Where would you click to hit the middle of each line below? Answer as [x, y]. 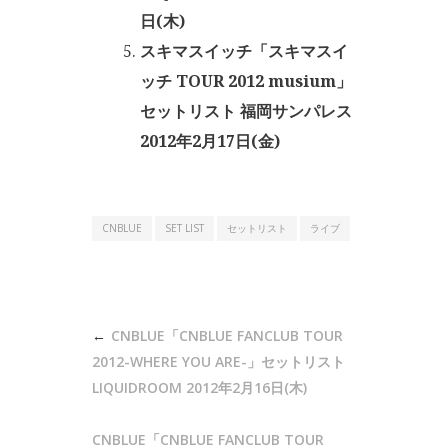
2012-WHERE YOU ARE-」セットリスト [218, 361]
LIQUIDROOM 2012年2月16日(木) [199, 387]
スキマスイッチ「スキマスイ [244, 51]
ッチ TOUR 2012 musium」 [246, 81]
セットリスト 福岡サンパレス [246, 111]
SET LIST [184, 228]
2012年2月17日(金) [210, 141]
